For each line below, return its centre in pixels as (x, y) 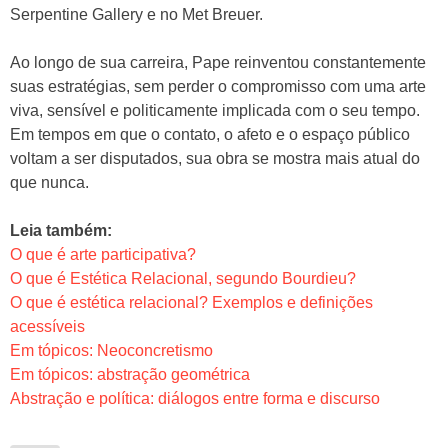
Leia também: (61, 230)
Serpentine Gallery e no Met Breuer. (136, 14)
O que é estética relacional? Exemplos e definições (191, 302)
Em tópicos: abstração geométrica (130, 374)
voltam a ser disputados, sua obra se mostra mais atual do (215, 158)
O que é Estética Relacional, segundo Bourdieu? (183, 278)
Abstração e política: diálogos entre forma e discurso (195, 398)
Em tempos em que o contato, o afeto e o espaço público (210, 134)
